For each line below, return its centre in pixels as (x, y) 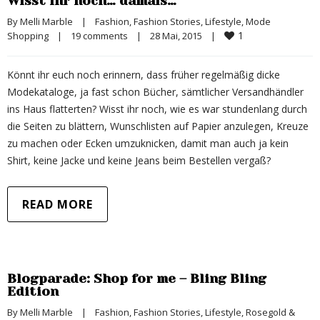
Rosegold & (270, 312)
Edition (33, 291)
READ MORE (57, 204)
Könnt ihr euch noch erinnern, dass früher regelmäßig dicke (144, 75)
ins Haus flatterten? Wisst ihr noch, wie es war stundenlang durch (157, 109)
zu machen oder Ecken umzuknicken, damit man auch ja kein (148, 143)
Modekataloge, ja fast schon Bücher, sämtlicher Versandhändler (155, 92)
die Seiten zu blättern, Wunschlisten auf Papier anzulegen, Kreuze (158, 126)
